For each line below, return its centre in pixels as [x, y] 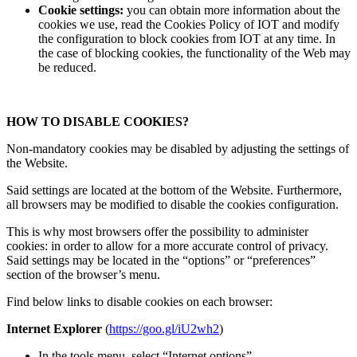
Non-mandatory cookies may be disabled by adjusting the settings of [178, 149]
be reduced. [67, 68]
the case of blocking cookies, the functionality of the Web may [194, 53]
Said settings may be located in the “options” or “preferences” [161, 261]
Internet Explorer [54, 329]
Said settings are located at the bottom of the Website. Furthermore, [174, 190]
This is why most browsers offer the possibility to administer [157, 232]
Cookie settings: [81, 10]
